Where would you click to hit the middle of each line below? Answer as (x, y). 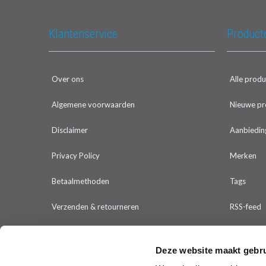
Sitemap (66, 258)
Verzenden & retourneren (95, 207)
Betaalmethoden (80, 181)
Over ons (68, 79)
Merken (243, 156)
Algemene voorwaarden (93, 104)
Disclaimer (70, 130)
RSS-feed (246, 207)
